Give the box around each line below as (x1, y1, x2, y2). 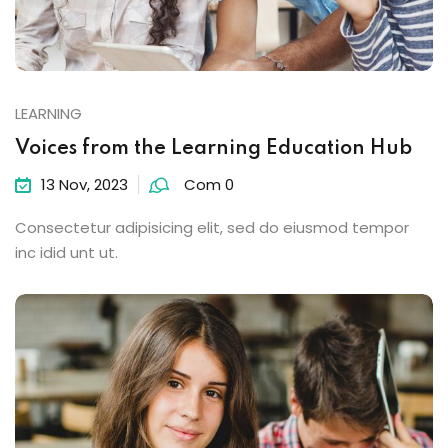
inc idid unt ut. (15, 242, 118, 264)
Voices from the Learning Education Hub (15, 139, 412, 160)
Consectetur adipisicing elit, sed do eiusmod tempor (15, 217, 409, 239)
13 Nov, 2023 (41, 174, 128, 196)
